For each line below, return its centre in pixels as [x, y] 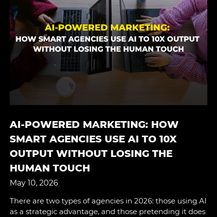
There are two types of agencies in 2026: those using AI [108, 201]
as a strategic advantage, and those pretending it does [108, 211]
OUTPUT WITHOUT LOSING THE [91, 153]
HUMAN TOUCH [50, 168]
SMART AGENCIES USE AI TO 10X [93, 139]
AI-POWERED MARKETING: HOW [94, 124]
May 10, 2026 [34, 183]
